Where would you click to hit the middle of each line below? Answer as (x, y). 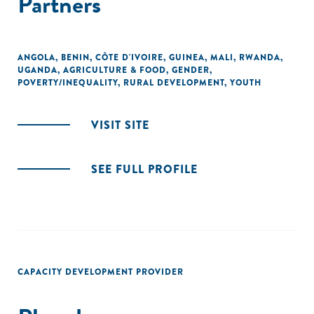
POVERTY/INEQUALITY (68, 83)
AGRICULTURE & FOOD (115, 70)
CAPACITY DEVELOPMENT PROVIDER (101, 272)
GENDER (191, 70)
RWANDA (260, 57)
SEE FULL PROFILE (144, 169)
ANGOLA (36, 57)
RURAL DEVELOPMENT (174, 83)
